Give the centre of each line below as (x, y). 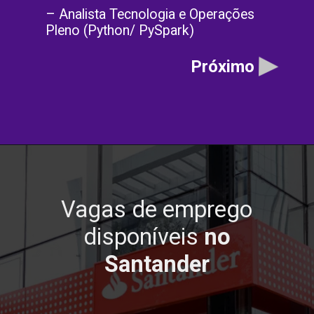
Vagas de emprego (157, 210)
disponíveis (143, 237)
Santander (157, 265)
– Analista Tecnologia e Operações (150, 15)
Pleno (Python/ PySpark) (120, 31)
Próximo (222, 67)
